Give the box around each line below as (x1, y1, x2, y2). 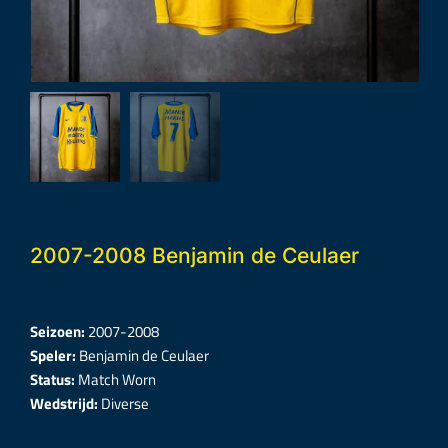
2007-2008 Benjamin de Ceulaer (30, 243, 359, 268)
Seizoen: (30, 320, 88, 343)
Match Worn (75, 368, 156, 391)
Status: (30, 368, 75, 391)
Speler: (30, 344, 79, 367)
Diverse (101, 392, 149, 415)
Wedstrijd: (30, 392, 101, 415)
